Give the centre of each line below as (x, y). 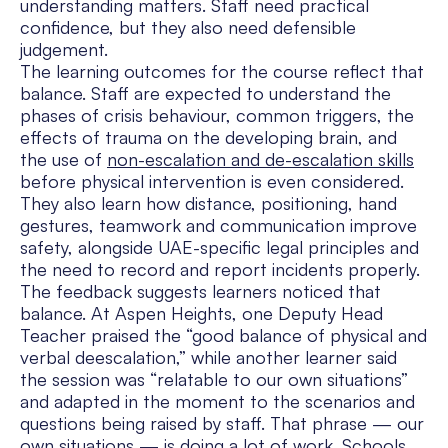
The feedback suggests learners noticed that (200, 291)
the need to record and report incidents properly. (220, 269)
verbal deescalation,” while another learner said (208, 357)
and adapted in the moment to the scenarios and (217, 401)
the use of (63, 159)
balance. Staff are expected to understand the (205, 93)
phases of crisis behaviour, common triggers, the (217, 115)
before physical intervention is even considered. (212, 181)
